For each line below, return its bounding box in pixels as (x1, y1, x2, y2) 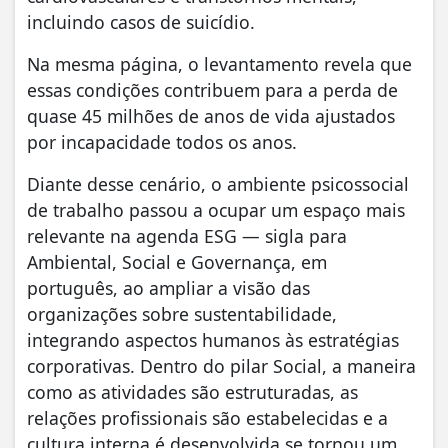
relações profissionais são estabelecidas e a (27, 405, 388, 430)
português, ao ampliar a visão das (27, 275, 310, 300)
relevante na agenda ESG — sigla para (27, 223, 347, 248)
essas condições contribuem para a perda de (27, 77, 398, 102)
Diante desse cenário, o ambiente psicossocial (27, 171, 409, 196)
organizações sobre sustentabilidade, (27, 301, 337, 326)
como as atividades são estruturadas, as (27, 379, 358, 404)
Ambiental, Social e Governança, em (27, 249, 327, 274)
